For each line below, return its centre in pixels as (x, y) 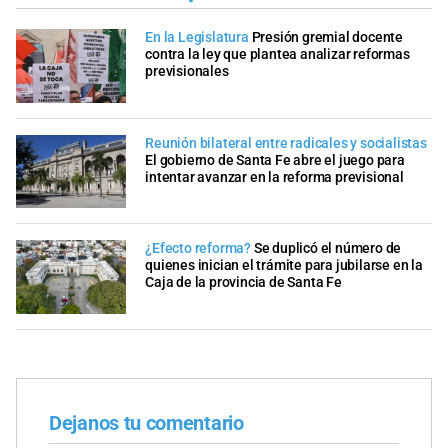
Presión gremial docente (327, 38)
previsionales (187, 72)
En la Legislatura (197, 38)
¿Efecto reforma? (198, 249)
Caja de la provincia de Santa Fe (243, 283)
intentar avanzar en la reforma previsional (274, 177)
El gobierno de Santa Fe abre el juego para (275, 160)
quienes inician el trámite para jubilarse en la (284, 266)
